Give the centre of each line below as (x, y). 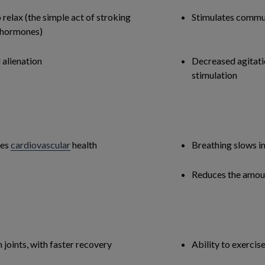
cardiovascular (41, 145)
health (84, 145)
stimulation (214, 75)
